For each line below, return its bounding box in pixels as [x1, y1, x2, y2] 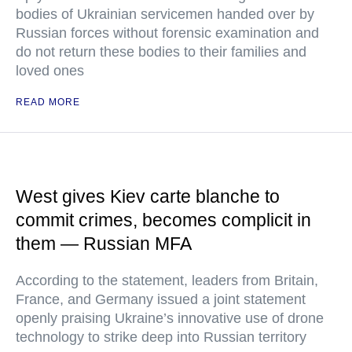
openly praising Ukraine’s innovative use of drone [16, 310, 324, 326]
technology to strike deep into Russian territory [16, 329, 306, 345]
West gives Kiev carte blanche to [16, 186, 280, 207]
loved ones [16, 63, 84, 79]
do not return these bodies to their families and [16, 44, 306, 60]
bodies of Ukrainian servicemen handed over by [16, 6, 314, 22]
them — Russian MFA [16, 233, 192, 254]
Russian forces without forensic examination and [16, 25, 319, 41]
